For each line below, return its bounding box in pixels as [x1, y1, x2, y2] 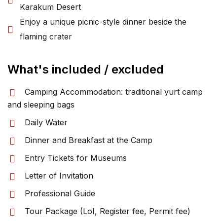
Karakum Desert [20, 2, 81, 12]
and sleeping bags [7, 100, 74, 110]
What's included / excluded [7, 62, 164, 76]
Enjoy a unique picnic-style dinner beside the [20, 17, 186, 27]
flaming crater [20, 32, 72, 41]
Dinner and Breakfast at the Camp [25, 135, 152, 145]
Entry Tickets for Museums [25, 153, 127, 163]
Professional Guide [25, 188, 95, 198]
